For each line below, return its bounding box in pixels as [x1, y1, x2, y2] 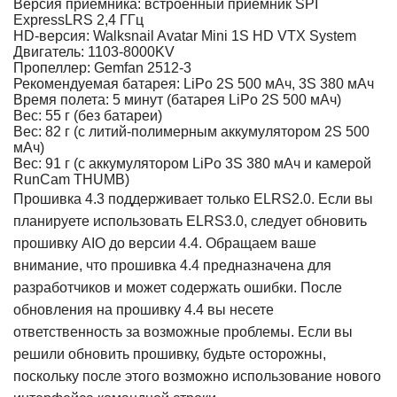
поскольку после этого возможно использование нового [13, 369, 381, 384]
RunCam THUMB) [13, 172, 129, 187]
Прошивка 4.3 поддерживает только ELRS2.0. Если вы [13, 191, 373, 206]
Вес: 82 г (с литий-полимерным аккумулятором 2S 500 [13, 124, 370, 139]
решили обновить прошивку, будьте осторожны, [13, 346, 326, 362]
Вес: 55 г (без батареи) [13, 108, 162, 123]
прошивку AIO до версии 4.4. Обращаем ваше [13, 236, 316, 251]
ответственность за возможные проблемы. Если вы [13, 324, 353, 339]
